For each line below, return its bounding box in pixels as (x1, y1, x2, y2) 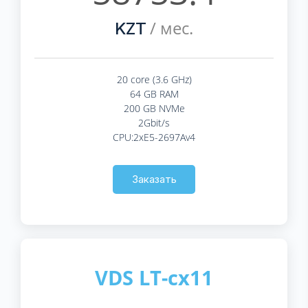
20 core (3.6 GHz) (116, 72, 192, 86)
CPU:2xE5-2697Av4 (113, 130, 195, 144)
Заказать (131, 172, 177, 186)
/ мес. (146, 16, 194, 39)
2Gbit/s (138, 115, 170, 129)
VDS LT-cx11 (95, 263, 213, 291)
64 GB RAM (129, 87, 179, 100)
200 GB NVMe (123, 101, 185, 115)
